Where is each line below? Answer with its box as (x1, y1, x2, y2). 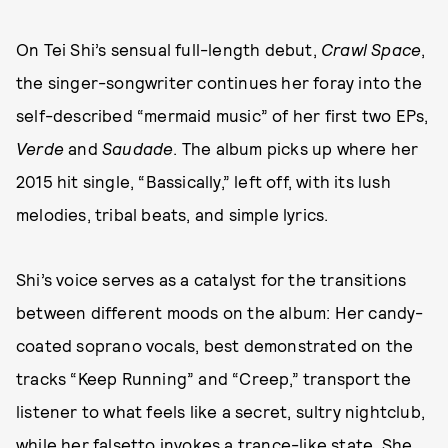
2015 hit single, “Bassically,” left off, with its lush (16, 171, 391, 191)
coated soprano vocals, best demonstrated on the (16, 335, 414, 355)
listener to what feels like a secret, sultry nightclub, (16, 401, 426, 421)
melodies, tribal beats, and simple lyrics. (16, 204, 333, 224)
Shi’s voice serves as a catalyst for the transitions (16, 269, 407, 289)
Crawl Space (321, 39, 422, 59)
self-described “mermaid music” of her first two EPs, (16, 105, 429, 125)
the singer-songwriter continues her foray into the (16, 72, 423, 92)
